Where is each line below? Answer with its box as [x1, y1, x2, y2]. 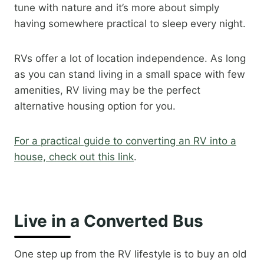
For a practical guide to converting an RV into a [14, 135, 236, 147]
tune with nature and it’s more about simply [14, 2, 219, 14]
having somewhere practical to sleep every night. [14, 18, 246, 30]
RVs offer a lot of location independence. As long [14, 52, 246, 65]
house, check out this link [14, 151, 134, 163]
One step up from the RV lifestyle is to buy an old [14, 248, 247, 260]
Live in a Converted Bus [14, 211, 203, 232]
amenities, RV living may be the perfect [14, 84, 200, 97]
